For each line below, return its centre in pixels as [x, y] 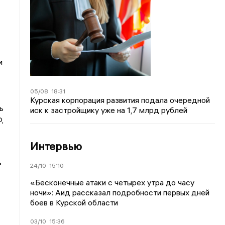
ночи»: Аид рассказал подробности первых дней [120, 192]
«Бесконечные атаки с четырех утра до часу [113, 182]
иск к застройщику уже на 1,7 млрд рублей [109, 110]
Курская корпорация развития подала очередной [120, 100]
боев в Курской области [74, 202]
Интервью [56, 146]
